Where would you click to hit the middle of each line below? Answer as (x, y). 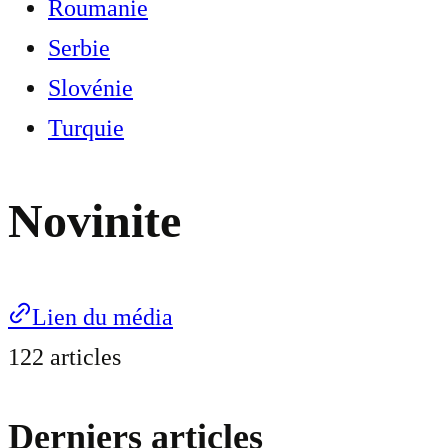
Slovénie (90, 88)
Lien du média (102, 317)
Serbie (79, 48)
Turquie (86, 128)
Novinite (94, 221)
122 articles (64, 357)
